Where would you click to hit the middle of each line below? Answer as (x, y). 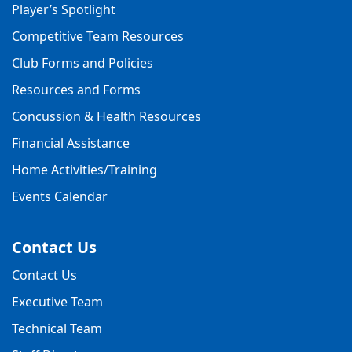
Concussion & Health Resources (106, 116)
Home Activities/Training (84, 169)
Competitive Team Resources (98, 36)
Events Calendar (60, 196)
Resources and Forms (76, 89)
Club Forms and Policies (82, 62)
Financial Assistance (71, 143)
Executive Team (57, 301)
